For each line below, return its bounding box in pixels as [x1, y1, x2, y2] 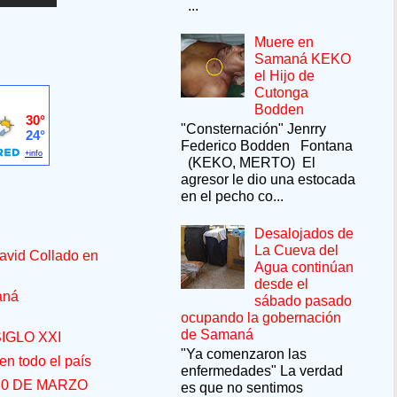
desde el [254, 276, 309, 292]
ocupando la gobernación [181, 309, 341, 325]
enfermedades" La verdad [181, 362, 343, 378]
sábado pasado [254, 292, 353, 308]
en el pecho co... [181, 189, 284, 205]
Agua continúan [254, 259, 354, 275]
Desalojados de [254, 225, 354, 241]
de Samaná [181, 326, 253, 342]
